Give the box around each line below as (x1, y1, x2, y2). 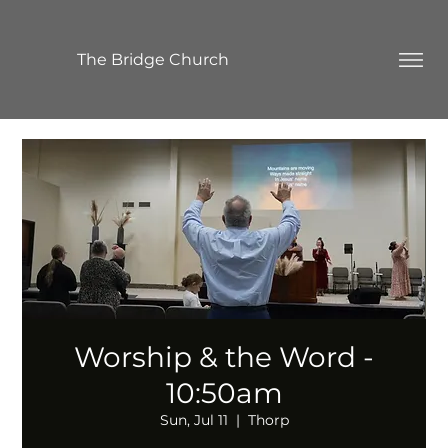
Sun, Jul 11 (159, 411, 228, 430)
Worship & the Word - (74, 340, 374, 375)
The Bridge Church (77, 49, 230, 69)
